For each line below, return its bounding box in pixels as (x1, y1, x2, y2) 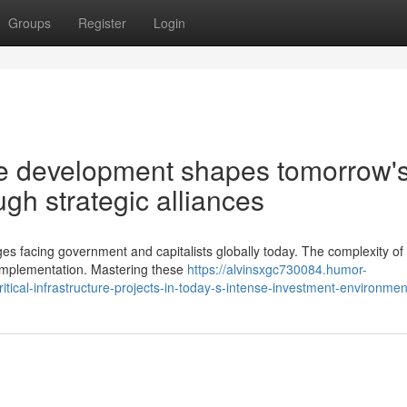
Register (78, 14, 126, 32)
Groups (8, 14, 51, 32)
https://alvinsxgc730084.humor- (187, 260, 367, 278)
